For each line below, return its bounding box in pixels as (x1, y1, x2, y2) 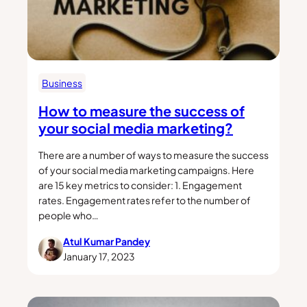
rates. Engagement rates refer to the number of (38, 194, 251, 207)
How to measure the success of (38, 101, 245, 119)
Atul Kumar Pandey (63, 235, 150, 248)
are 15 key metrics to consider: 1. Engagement (38, 179, 242, 192)
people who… (38, 209, 99, 222)
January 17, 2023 (63, 250, 135, 263)
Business (42, 76, 82, 89)
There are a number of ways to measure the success (38, 149, 269, 162)
